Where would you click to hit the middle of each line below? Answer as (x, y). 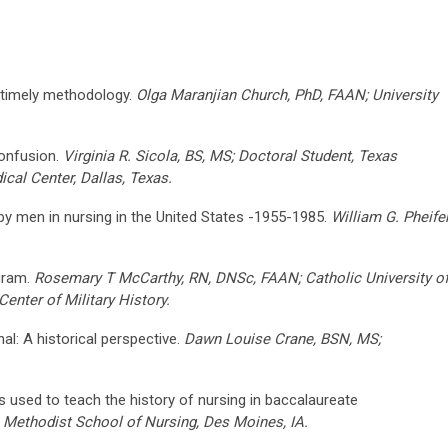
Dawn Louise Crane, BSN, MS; (282, 338)
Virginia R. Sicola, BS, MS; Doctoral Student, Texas (230, 155)
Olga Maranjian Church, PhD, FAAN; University (287, 94)
